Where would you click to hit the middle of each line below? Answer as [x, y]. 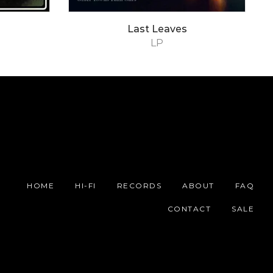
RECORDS [139, 186]
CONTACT [189, 208]
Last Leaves [157, 29]
